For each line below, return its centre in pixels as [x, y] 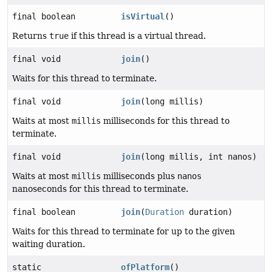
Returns [31, 36]
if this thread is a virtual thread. [137, 36]
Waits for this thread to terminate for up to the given [124, 232]
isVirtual [143, 17]
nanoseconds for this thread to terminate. [100, 189]
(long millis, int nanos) [199, 157]
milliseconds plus [139, 176]
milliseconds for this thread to [165, 121]
